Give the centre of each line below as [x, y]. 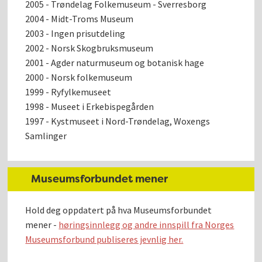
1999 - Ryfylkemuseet [68, 92]
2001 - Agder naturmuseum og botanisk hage [115, 62]
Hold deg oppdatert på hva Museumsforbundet [119, 210]
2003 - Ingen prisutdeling [75, 33]
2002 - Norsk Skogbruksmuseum [89, 48]
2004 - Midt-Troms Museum [80, 18]
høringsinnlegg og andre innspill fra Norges [146, 224]
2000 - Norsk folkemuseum [79, 77]
